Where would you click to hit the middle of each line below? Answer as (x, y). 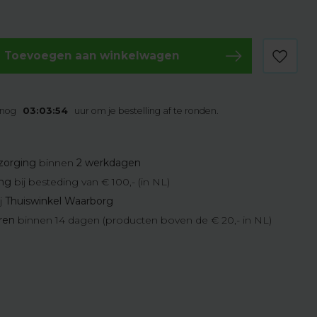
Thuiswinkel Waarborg (59, 201)
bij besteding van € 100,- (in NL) (91, 182)
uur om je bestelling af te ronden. (145, 111)
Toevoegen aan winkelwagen (92, 56)
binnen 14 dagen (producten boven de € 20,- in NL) (144, 220)
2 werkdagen (109, 163)
